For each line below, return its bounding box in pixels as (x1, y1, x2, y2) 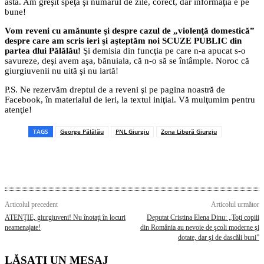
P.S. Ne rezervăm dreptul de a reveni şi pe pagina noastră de (5, 85, 225, 95)
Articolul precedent (5, 200, 58, 209)
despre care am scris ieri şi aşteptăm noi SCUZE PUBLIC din (5, 36, 242, 46)
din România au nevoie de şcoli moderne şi (140, 223, 259, 232)
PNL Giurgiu (115, 127, 149, 136)
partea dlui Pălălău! (5, 46, 81, 56)
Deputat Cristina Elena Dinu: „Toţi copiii (146, 213, 259, 222)
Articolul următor (210, 200, 259, 209)
